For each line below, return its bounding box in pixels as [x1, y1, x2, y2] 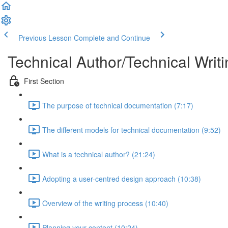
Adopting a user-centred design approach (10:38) [42, 173, 201, 184]
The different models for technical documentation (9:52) [42, 124, 221, 135]
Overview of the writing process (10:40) [42, 197, 168, 208]
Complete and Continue [74, 33, 150, 43]
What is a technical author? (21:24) [42, 149, 155, 159]
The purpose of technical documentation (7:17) [42, 100, 193, 110]
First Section [24, 75, 64, 86]
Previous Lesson [18, 33, 72, 43]
